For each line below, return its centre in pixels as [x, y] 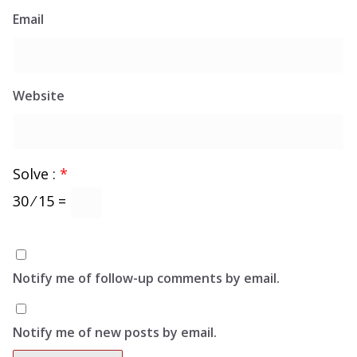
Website [39, 96]
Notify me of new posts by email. [115, 333]
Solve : [36, 174]
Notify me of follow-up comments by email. [146, 279]
